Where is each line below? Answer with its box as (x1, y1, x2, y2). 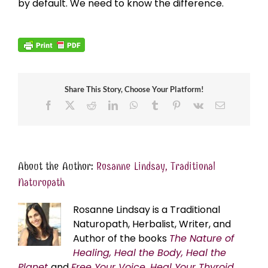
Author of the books (73, 232, 169, 246)
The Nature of (169, 232, 234, 246)
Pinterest (180, 99, 213, 109)
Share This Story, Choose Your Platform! (64, 84, 204, 95)
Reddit (95, 99, 121, 109)
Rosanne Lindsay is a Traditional (73, 203, 220, 217)
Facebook (52, 99, 90, 109)
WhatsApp (137, 99, 178, 109)
